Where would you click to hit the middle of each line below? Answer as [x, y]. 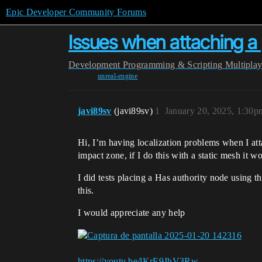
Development [94, 65]
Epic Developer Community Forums [76, 12]
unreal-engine [118, 76]
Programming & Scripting [173, 65]
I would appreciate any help [132, 213]
